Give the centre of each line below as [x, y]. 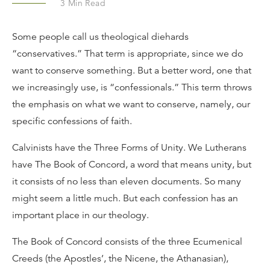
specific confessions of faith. [72, 121]
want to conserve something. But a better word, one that [132, 71]
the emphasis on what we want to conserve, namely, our [131, 104]
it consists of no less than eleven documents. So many [127, 181]
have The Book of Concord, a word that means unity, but [132, 165]
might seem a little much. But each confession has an [125, 198]
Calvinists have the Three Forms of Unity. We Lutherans [129, 148]
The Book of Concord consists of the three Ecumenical [127, 242]
